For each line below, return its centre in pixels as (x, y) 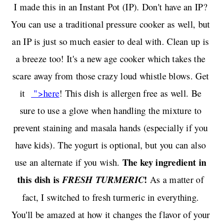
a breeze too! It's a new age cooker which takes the (110, 58)
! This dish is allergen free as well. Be (130, 93)
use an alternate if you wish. (68, 162)
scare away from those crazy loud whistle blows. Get (110, 75)
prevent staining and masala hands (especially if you (110, 127)
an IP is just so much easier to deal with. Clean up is (110, 41)
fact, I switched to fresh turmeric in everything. (110, 197)
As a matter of (175, 179)
